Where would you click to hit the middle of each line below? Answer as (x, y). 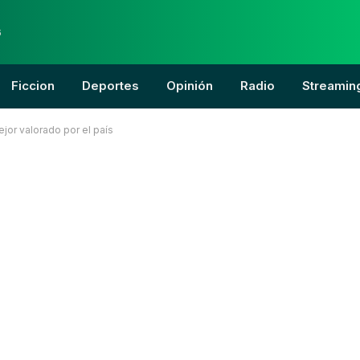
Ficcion (33, 86)
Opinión (190, 86)
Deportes (110, 86)
